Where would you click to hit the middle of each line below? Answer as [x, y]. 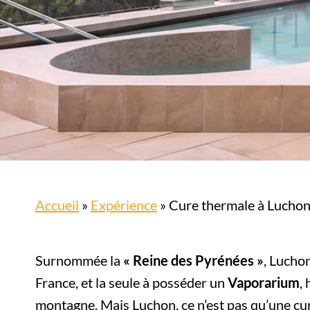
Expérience [124, 205]
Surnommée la [79, 260]
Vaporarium [264, 282]
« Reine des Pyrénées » [193, 260]
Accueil [57, 205]
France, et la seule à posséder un [131, 282]
